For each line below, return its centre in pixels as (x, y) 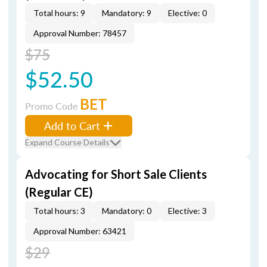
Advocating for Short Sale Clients (116, 174)
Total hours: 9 (59, 13)
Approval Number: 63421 (80, 231)
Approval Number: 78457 (80, 33)
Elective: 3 (187, 211)
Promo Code (52, 106)
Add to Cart (72, 125)
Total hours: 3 (59, 211)
